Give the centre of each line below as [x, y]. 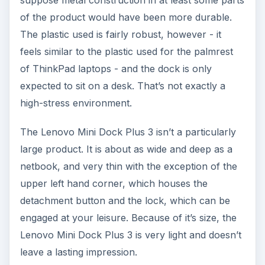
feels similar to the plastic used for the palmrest [126, 52]
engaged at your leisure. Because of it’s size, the [128, 218]
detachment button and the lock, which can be [125, 201]
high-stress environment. [76, 103]
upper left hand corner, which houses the [114, 184]
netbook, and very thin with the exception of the [128, 167]
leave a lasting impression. [78, 252]
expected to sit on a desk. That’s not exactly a [122, 86]
